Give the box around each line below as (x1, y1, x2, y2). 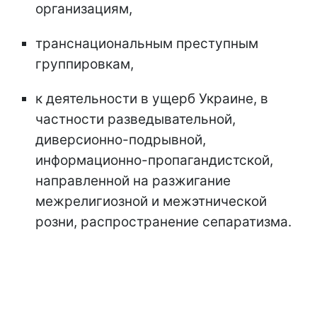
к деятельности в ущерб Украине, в (35, 91, 268, 108)
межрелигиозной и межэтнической (35, 193, 267, 210)
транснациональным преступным (35, 35, 258, 52)
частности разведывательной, (35, 111, 236, 128)
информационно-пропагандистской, (35, 152, 273, 169)
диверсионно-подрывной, (35, 132, 206, 149)
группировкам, (35, 56, 134, 73)
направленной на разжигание (35, 173, 231, 190)
